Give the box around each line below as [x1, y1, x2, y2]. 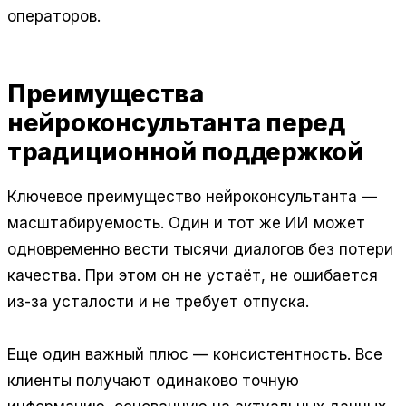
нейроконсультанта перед [7, 107, 345, 138]
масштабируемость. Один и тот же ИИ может [7, 213, 365, 232]
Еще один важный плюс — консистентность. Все [7, 344, 382, 363]
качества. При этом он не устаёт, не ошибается [7, 266, 378, 285]
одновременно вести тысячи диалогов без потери [7, 239, 393, 258]
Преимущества [7, 78, 204, 109]
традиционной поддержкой [7, 136, 363, 167]
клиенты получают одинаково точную [7, 371, 299, 390]
